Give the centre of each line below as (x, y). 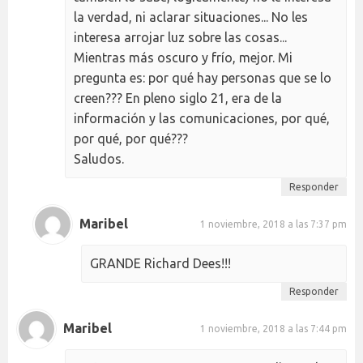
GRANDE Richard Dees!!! (160, 263)
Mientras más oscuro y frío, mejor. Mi (183, 57)
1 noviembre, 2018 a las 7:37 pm (273, 224)
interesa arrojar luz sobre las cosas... (180, 37)
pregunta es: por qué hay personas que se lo (203, 77)
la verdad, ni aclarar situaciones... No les (191, 17)
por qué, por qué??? (131, 138)
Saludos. (99, 158)
